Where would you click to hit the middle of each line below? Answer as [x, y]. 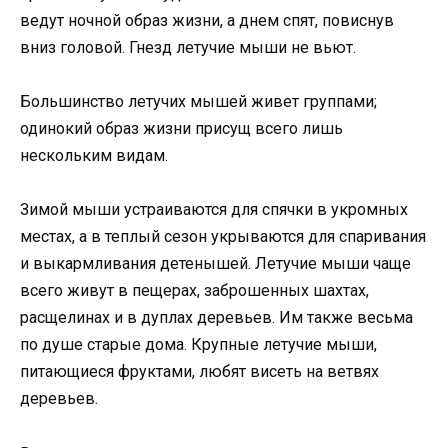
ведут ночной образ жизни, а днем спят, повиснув [207, 20]
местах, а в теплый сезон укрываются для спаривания [223, 237]
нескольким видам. [94, 156]
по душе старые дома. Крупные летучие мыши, [198, 345]
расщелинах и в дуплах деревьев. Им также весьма [216, 318]
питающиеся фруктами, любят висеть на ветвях [199, 372]
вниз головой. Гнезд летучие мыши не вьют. [188, 47]
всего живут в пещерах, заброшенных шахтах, [194, 291]
